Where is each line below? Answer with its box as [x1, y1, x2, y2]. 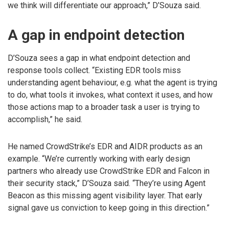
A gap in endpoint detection [8, 27, 185, 44]
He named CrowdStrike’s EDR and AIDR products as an [8, 142, 202, 152]
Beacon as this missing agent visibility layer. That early [8, 191, 202, 201]
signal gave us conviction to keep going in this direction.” [8, 203, 210, 213]
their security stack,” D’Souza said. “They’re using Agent [8, 178, 205, 189]
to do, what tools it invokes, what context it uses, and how [8, 90, 213, 100]
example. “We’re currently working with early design [8, 154, 190, 164]
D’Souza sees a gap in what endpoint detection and [8, 53, 190, 63]
